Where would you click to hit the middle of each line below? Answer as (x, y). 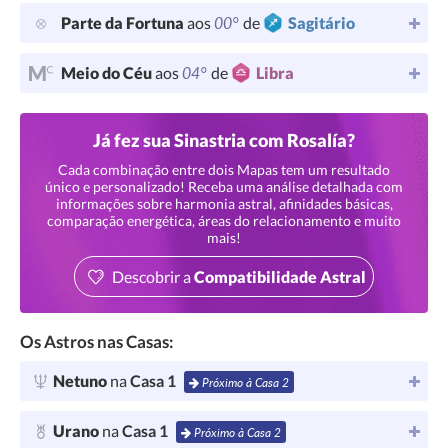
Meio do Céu (108, 72)
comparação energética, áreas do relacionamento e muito (224, 220)
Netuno (81, 380)
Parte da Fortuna (124, 22)
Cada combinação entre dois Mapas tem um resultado (224, 169)
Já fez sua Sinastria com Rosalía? (224, 140)
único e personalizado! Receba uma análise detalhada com (224, 186)
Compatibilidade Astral (280, 276)
